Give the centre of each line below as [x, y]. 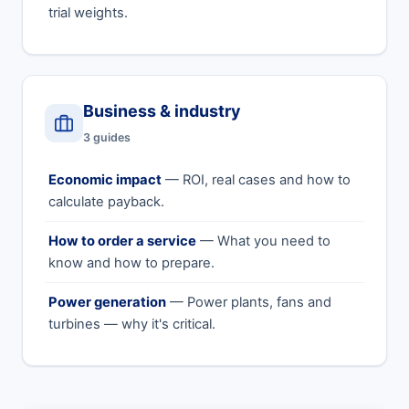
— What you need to [263, 241]
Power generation [107, 302]
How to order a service [122, 241]
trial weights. [88, 13]
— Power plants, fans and [249, 302]
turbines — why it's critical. [132, 324]
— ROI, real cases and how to [256, 180]
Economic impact [105, 180]
